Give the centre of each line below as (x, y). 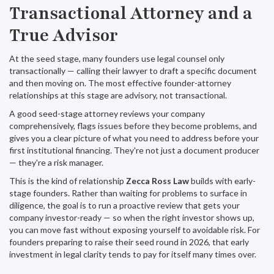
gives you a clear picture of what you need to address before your (134, 138)
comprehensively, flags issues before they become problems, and (133, 126)
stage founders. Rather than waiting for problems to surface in (128, 193)
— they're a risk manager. (56, 162)
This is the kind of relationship (68, 181)
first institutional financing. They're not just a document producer (134, 150)
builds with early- (222, 181)
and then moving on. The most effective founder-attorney (120, 83)
